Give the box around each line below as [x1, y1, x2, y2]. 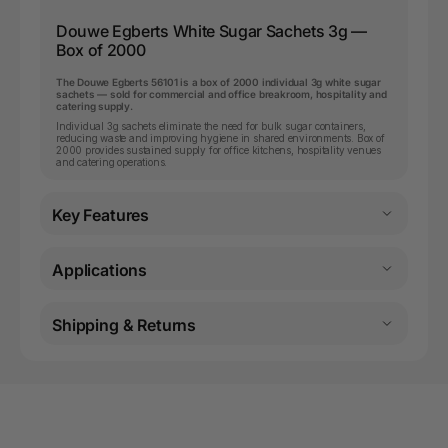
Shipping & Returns [52, 314, 197, 335]
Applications [52, 259, 148, 280]
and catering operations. [56, 155, 168, 168]
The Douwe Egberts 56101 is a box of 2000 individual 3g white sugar [56, 75, 381, 88]
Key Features [52, 204, 150, 225]
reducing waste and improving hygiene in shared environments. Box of [56, 131, 385, 144]
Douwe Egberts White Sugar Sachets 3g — [56, 20, 367, 41]
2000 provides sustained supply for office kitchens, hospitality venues [56, 143, 381, 156]
